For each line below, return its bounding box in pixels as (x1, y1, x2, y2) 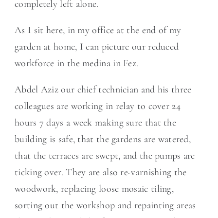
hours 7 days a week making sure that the (15, 117, 176, 128)
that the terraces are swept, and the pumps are (15, 150, 195, 162)
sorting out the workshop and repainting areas (15, 200, 196, 211)
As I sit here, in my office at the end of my (15, 24, 182, 36)
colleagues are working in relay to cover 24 (15, 100, 181, 112)
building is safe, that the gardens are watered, (15, 133, 191, 145)
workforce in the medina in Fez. (15, 57, 139, 69)
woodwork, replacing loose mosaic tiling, (15, 183, 174, 195)
